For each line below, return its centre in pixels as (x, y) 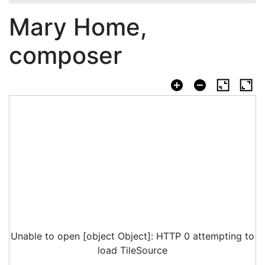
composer (65, 55)
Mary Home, (78, 27)
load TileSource (132, 251)
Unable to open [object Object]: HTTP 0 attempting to (132, 236)
